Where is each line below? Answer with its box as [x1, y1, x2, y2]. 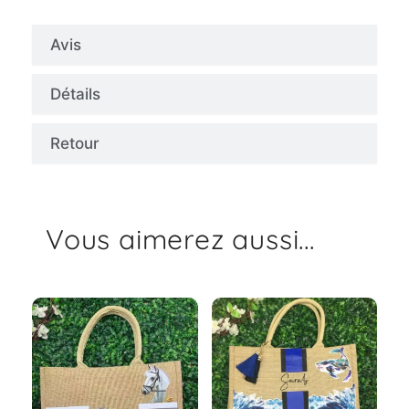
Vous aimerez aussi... [46, 221, 315, 257]
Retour [50, 133, 100, 152]
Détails [50, 84, 100, 103]
